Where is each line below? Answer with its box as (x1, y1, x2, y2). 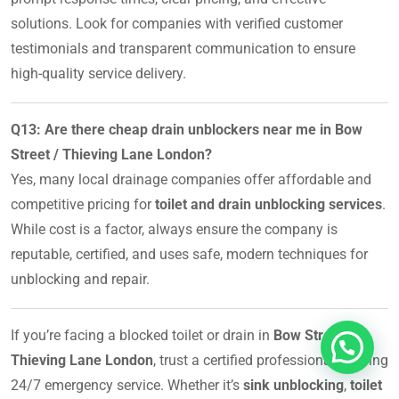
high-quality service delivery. (11, 64, 186, 82)
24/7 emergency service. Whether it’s (11, 376, 243, 394)
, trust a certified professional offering (153, 351, 388, 369)
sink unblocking (243, 376, 344, 394)
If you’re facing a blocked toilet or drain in (11, 326, 273, 344)
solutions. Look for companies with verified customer (11, 14, 343, 32)
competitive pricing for (11, 195, 155, 213)
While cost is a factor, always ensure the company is (11, 220, 338, 238)
